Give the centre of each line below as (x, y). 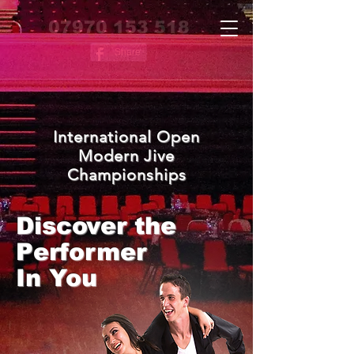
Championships (126, 175)
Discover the (96, 226)
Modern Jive (126, 156)
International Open (126, 137)
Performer (81, 252)
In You (56, 278)
